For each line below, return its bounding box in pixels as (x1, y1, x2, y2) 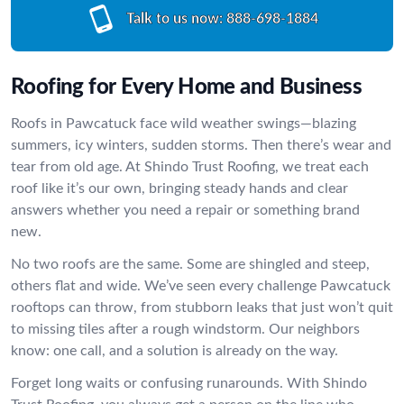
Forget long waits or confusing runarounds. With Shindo (11, 376, 367, 390)
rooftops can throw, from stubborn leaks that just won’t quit (11, 300, 393, 315)
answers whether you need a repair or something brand (11, 203, 360, 217)
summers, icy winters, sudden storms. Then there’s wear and (11, 138, 391, 152)
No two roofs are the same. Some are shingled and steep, (11, 257, 370, 271)
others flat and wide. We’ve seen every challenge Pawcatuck (11, 279, 390, 293)
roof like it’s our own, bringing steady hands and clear (11, 181, 348, 196)
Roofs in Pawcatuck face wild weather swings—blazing (11, 116, 356, 131)
